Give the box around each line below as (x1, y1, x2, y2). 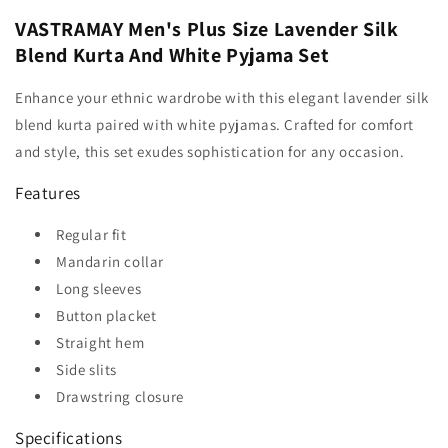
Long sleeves (56, 279, 142, 299)
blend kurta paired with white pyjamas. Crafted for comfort (15, 115, 414, 135)
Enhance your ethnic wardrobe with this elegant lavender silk (15, 88, 430, 108)
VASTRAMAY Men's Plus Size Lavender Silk (15, 15, 399, 42)
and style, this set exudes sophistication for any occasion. (15, 142, 405, 162)
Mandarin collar (56, 252, 164, 272)
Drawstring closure (56, 387, 184, 407)
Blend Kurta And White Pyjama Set (15, 41, 330, 68)
